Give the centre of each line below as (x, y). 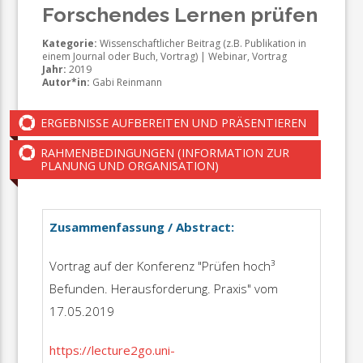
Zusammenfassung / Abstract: (141, 227)
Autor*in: (66, 82)
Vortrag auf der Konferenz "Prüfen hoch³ (162, 266)
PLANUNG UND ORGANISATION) (130, 165)
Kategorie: (70, 43)
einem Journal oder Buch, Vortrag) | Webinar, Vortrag (165, 56)
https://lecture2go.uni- (112, 350)
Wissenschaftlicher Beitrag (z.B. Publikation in (202, 43)
